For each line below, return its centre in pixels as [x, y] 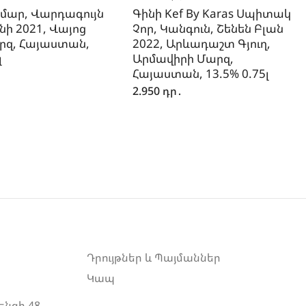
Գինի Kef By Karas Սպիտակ [212, 14]
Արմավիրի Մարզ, [183, 59]
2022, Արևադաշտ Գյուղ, [202, 44]
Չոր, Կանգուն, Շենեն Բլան [208, 29]
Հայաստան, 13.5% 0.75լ [201, 74]
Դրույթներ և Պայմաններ [154, 258]
